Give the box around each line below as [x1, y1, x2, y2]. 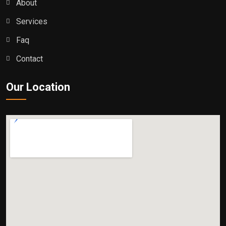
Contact [16, 54, 43, 64]
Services [16, 17, 47, 27]
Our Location [6, 81, 70, 94]
